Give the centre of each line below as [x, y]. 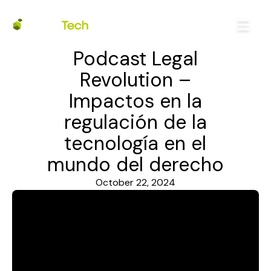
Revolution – [135, 80]
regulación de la [135, 122]
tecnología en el [135, 143]
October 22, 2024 [135, 182]
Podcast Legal [135, 59]
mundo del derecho [135, 165]
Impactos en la [135, 101]
